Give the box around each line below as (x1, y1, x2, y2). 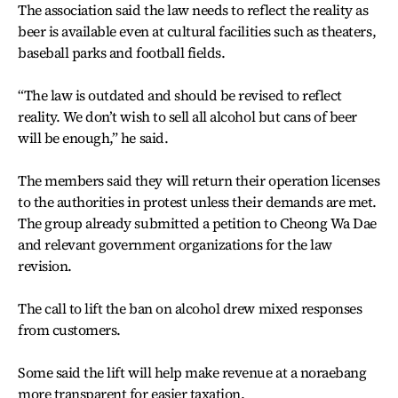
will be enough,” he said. (18, 128, 169, 147)
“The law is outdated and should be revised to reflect (18, 85, 342, 105)
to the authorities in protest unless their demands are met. (18, 192, 377, 211)
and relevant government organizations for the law (18, 235, 332, 254)
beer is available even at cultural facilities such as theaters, (18, 21, 377, 41)
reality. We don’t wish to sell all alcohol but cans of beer (18, 107, 357, 126)
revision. (18, 256, 72, 275)
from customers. (18, 320, 121, 339)
